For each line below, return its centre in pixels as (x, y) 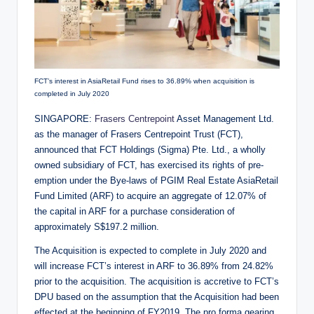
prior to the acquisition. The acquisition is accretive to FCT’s (157, 282)
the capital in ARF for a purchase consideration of (135, 212)
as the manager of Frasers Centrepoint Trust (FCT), (139, 135)
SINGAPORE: (64, 119)
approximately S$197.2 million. (97, 227)
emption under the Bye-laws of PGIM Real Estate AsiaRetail (156, 181)
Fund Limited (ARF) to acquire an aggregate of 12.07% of (150, 196)
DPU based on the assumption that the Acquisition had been (157, 297)
